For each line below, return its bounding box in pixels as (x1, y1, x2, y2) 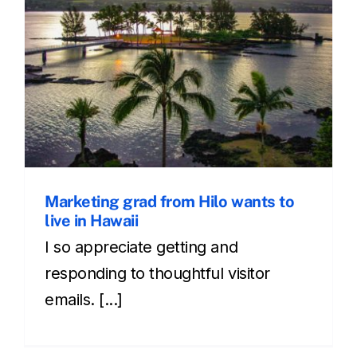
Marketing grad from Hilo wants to (45, 192, 295, 212)
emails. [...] (45, 290, 123, 310)
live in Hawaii (45, 211, 139, 231)
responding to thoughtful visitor (45, 264, 270, 284)
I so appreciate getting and (45, 237, 238, 257)
